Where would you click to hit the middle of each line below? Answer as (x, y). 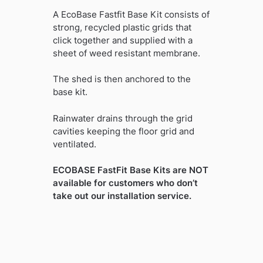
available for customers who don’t (125, 183)
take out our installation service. (122, 196)
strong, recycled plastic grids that (122, 27)
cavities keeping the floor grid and (123, 131)
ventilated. (74, 144)
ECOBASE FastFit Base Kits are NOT (130, 170)
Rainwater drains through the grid (122, 118)
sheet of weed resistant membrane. (126, 53)
